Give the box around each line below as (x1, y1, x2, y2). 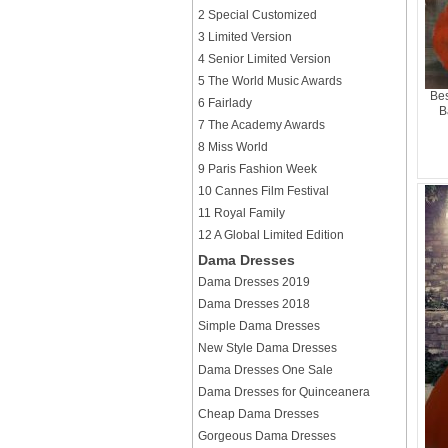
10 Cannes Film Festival (198, 184, 329, 198)
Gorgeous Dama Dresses (198, 429, 336, 443)
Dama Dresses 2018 (198, 297, 310, 311)
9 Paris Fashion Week (198, 162, 317, 176)
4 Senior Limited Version (198, 52, 331, 66)
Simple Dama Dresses (198, 319, 320, 333)
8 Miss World (198, 140, 268, 154)
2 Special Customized (198, 8, 317, 22)
